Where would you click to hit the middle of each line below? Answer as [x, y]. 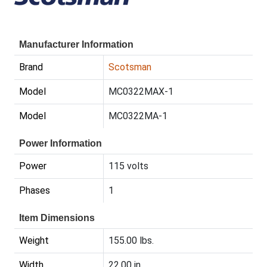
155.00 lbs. [131, 240]
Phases [35, 190]
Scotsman [130, 67]
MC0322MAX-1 [141, 91]
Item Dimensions [57, 218]
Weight [34, 240]
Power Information [60, 143]
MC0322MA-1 [138, 116]
